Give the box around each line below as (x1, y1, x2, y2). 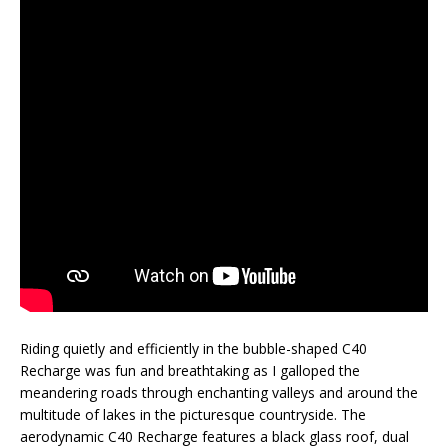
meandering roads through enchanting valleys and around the (20, 382, 418, 402)
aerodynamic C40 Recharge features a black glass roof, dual (20, 426, 409, 446)
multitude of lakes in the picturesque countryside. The (20, 404, 366, 424)
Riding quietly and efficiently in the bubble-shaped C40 (20, 338, 367, 358)
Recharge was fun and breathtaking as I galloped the (20, 360, 360, 380)
